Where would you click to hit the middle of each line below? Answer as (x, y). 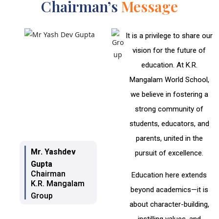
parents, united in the (169, 139)
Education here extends (169, 175)
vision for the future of (169, 51)
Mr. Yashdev (53, 152)
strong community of (169, 109)
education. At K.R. (169, 65)
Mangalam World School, (169, 80)
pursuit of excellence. (169, 153)
